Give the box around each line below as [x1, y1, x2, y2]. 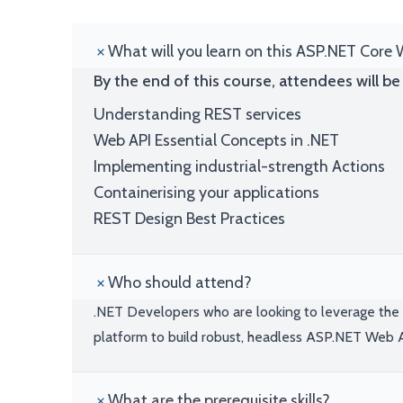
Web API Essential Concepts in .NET [94, 130, 339, 150]
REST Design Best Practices [94, 209, 285, 228]
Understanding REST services [94, 104, 301, 124]
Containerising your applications [94, 183, 319, 202]
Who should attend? [108, 273, 252, 292]
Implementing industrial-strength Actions [94, 157, 385, 176]
